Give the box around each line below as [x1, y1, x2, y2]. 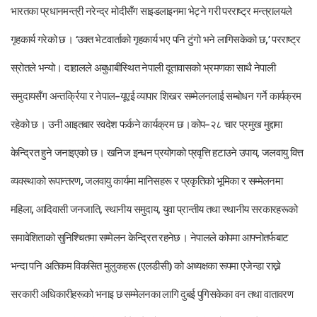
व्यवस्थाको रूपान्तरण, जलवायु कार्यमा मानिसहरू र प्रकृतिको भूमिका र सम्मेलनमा [11, 173, 282, 188]
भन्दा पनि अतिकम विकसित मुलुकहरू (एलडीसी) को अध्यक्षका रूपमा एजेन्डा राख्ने [11, 258, 281, 273]
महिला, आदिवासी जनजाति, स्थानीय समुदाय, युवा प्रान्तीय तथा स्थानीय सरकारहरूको [11, 202, 298, 217]
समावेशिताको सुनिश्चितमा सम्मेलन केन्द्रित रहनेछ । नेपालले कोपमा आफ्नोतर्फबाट [11, 230, 289, 245]
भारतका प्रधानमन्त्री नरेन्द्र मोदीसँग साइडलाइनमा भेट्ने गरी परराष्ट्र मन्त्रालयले [11, 4, 292, 18]
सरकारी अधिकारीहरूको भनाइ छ [11, 287, 124, 301]
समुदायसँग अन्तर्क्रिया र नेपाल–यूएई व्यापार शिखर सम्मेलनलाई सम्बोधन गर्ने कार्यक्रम [11, 88, 301, 103]
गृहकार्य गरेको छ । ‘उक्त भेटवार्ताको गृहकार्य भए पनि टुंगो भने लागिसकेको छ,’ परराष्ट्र [11, 32, 301, 47]
